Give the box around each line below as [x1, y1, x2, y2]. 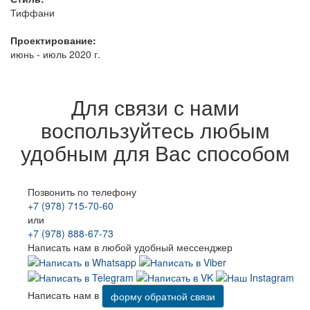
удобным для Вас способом [20, 137, 290, 167]
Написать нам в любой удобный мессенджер [28, 239, 232, 254]
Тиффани [10, 5, 55, 19]
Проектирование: [10, 33, 96, 47]
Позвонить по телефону [28, 184, 136, 199]
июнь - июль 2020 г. [10, 46, 100, 61]
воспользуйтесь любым [40, 114, 270, 145]
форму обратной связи [111, 289, 215, 304]
